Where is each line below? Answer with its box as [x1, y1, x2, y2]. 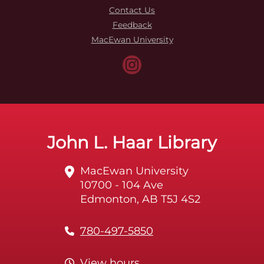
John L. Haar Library [47, 132, 217, 153]
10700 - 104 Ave [80, 179, 163, 192]
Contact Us [109, 5, 155, 15]
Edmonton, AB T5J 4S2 [80, 193, 200, 206]
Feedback [112, 20, 152, 30]
